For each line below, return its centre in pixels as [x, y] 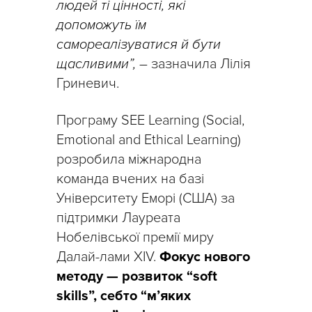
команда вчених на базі [130, 179]
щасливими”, [96, 64]
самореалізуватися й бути [139, 45]
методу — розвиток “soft [137, 277]
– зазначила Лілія [193, 64]
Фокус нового [205, 257]
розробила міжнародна [129, 160]
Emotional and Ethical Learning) [149, 140]
